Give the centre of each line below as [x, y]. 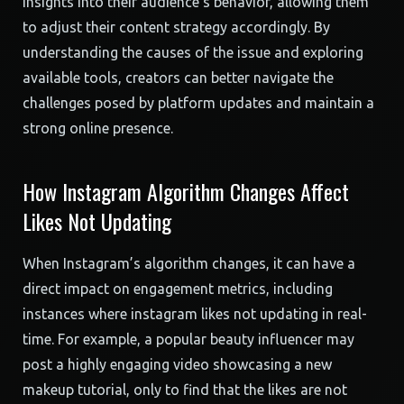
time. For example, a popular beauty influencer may [188, 339]
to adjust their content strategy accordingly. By [176, 27]
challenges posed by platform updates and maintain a [198, 103]
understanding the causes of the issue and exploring [193, 52]
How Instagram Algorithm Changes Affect [186, 191]
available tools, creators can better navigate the [178, 78]
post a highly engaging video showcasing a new [177, 364]
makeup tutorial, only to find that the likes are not [185, 390]
